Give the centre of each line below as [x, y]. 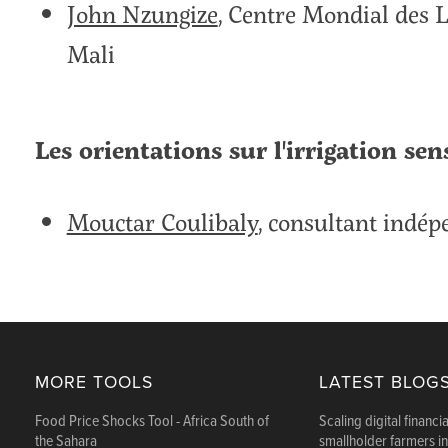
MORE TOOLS [93, 382]
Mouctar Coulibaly [162, 221]
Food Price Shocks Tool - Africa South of [151, 421]
